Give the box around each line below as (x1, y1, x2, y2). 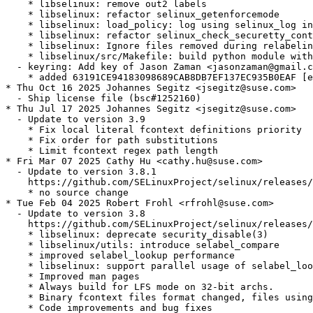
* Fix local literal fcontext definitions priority (6, 124, 302, 136)
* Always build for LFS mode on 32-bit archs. (6, 282, 274, 293)
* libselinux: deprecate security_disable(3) (6, 229, 268, 240)
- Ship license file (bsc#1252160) (6, 93, 201, 104)
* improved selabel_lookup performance (6, 250, 235, 261)
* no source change (6, 187, 129, 198)
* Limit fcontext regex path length (6, 145, 218, 156)
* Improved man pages (6, 271, 140, 282)
